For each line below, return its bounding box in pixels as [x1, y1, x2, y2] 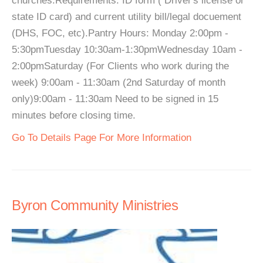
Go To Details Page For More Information [12, 132, 191, 143]
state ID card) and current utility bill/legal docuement [12, 11, 241, 22]
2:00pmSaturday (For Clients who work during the [12, 60, 229, 72]
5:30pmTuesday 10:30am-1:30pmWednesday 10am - [12, 44, 242, 55]
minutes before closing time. [12, 110, 136, 121]
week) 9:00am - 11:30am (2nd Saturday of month [12, 77, 225, 88]
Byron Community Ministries [12, 197, 178, 213]
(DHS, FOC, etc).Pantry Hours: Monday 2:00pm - [12, 28, 228, 39]
